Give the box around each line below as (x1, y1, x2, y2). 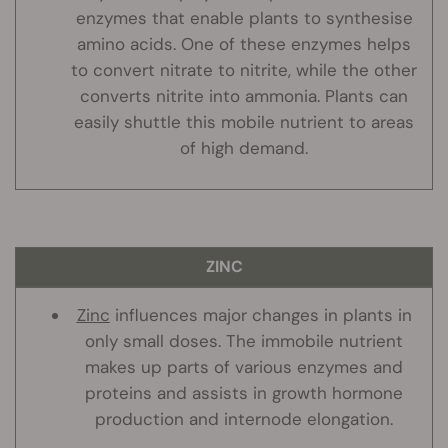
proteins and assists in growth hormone (85, 382, 403, 405)
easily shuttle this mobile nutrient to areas (74, 111, 414, 134)
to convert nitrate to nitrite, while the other (71, 59, 417, 82)
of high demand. (180, 137, 308, 160)
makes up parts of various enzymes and (85, 356, 403, 379)
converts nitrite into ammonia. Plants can (80, 85, 408, 108)
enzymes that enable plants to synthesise (75, 7, 413, 30)
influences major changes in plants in (109, 304, 412, 327)
